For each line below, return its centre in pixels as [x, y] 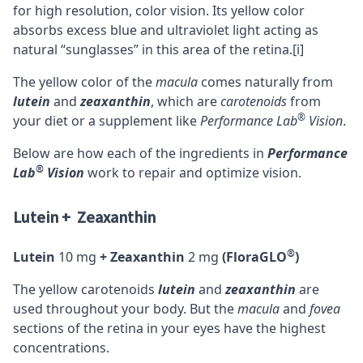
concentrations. [61, 347]
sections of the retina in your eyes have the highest [169, 328]
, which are [186, 101]
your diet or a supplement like [107, 120]
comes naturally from [265, 81]
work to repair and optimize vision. [193, 172]
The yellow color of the [84, 81]
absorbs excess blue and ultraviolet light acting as [166, 30]
